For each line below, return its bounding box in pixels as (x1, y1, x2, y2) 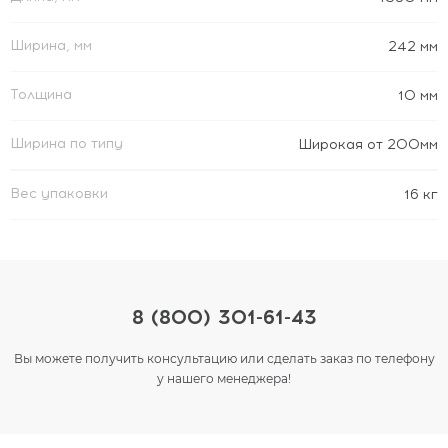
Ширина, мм (10, 37, 92, 54)
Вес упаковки (10, 185, 108, 202)
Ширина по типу (10, 135, 123, 152)
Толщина (10, 86, 72, 103)
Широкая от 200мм (298, 136, 438, 153)
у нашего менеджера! (157, 371, 291, 386)
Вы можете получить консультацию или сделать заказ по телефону (13, 351, 435, 366)
